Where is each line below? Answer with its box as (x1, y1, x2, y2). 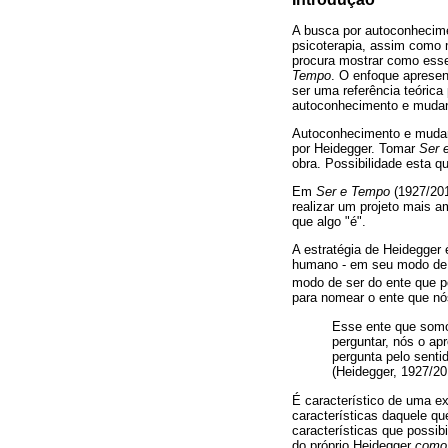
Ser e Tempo (316, 183, 394, 199)
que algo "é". (292, 213, 366, 229)
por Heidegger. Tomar (292, 140, 419, 156)
